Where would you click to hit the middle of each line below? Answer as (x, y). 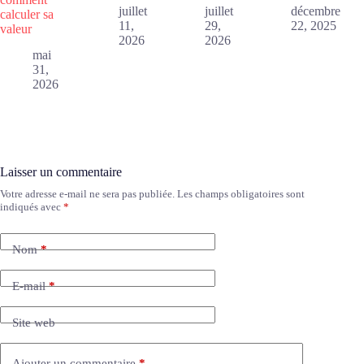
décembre (316, 11)
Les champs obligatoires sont (241, 194)
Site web (34, 322)
